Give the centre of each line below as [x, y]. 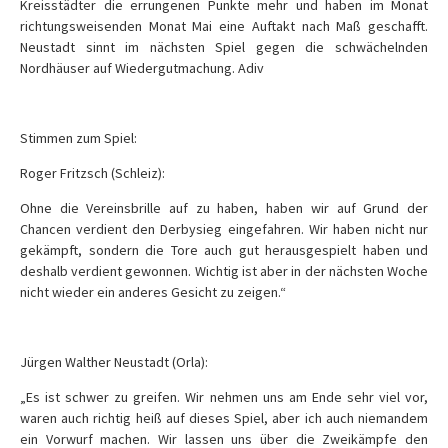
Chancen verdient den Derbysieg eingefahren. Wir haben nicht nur [224, 229]
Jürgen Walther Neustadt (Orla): [114, 362]
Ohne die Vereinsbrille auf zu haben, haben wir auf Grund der [224, 208]
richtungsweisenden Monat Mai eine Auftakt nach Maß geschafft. [224, 26]
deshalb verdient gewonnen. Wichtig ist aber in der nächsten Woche [224, 271]
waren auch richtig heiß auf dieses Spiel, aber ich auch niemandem [224, 418]
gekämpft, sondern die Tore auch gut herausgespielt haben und [224, 250]
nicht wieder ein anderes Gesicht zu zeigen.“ [153, 292]
